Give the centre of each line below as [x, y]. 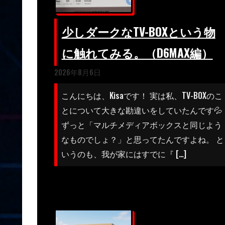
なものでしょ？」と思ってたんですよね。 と [142, 139]
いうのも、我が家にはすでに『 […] [124, 153]
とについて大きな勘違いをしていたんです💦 [141, 110]
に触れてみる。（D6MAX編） [137, 53]
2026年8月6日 [77, 72]
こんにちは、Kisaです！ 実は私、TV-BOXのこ [142, 95]
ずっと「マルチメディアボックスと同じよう [141, 124]
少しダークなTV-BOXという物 [138, 32]
